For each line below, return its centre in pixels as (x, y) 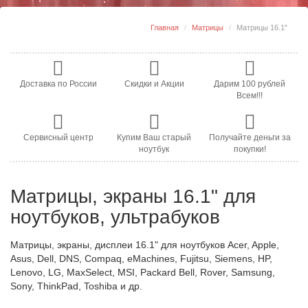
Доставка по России (58, 84)
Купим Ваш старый (154, 137)
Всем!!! (250, 96)
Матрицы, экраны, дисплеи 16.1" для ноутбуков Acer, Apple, (145, 245)
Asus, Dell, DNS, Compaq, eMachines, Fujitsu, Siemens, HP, (141, 258)
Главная (165, 27)
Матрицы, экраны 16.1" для (133, 196)
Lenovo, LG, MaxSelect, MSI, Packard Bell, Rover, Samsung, (143, 272)
